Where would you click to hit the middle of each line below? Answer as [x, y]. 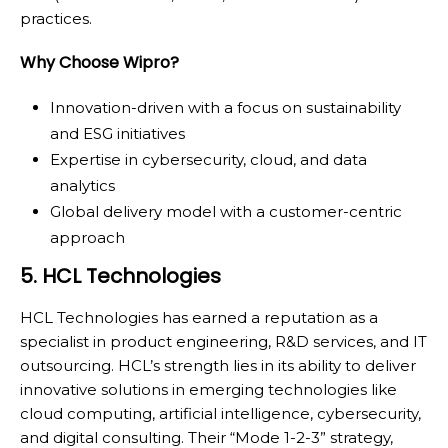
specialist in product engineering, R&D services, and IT [223, 341]
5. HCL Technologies [120, 275]
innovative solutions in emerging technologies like [208, 389]
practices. [56, 18]
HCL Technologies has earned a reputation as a [199, 317]
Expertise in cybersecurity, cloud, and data [208, 159]
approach [87, 237]
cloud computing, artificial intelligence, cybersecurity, [220, 413]
